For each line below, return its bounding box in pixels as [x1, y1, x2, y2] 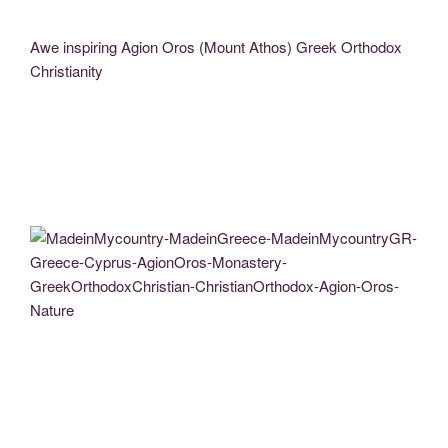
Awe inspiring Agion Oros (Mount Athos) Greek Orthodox [30, 36, 402, 58]
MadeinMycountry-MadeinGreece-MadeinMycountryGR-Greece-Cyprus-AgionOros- [30, 322, 408, 337]
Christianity [30, 60, 103, 82]
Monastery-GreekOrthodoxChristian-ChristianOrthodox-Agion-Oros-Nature [30, 338, 367, 353]
